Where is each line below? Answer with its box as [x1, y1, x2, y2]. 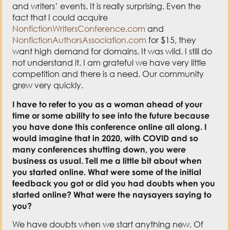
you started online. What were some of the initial [12, 166, 202, 177]
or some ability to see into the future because [32, 110, 210, 121]
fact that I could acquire [12, 12, 108, 23]
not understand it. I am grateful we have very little [12, 57, 206, 68]
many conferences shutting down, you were [12, 144, 186, 155]
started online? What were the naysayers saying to [12, 189, 212, 200]
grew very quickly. [12, 80, 84, 91]
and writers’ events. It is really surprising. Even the [12, 1, 201, 12]
